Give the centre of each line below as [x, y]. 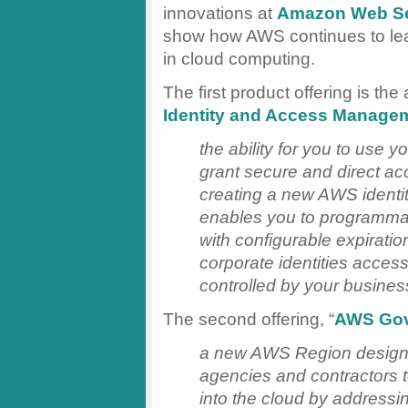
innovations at [220, 12]
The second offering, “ [249, 318]
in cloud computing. [239, 58]
